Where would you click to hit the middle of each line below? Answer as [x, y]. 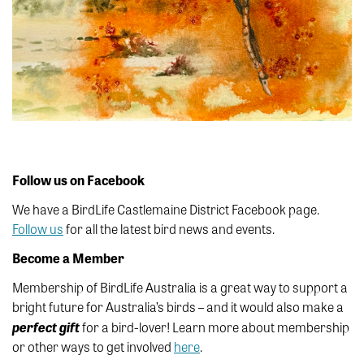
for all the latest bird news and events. [169, 228]
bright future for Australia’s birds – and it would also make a [178, 306]
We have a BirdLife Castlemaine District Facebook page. [166, 209]
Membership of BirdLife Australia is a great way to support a [180, 287]
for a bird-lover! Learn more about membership [214, 327]
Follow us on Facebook [78, 180]
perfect [35, 327]
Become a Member [68, 258]
